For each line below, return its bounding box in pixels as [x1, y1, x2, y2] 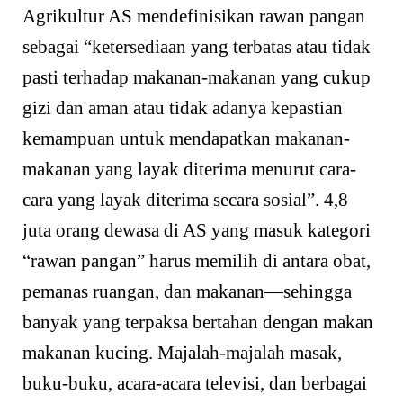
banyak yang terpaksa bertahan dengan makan [22, 311, 373, 334]
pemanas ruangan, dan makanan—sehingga [22, 281, 352, 303]
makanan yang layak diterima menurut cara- [22, 158, 356, 181]
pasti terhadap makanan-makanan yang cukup [22, 67, 371, 89]
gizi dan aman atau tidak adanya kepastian [22, 97, 343, 120]
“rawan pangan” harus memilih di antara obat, [22, 250, 371, 273]
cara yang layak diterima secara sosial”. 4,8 [22, 189, 348, 211]
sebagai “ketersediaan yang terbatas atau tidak [22, 36, 371, 58]
